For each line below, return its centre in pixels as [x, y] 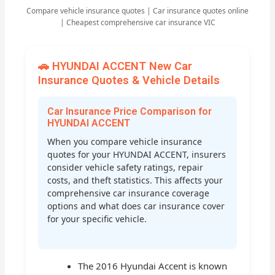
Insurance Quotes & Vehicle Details [129, 80]
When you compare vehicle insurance [125, 142]
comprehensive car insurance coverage [129, 193]
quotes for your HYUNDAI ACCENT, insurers [137, 155]
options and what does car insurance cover [136, 206]
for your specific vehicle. [97, 219]
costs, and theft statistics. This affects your [135, 180]
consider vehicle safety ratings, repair [126, 168]
